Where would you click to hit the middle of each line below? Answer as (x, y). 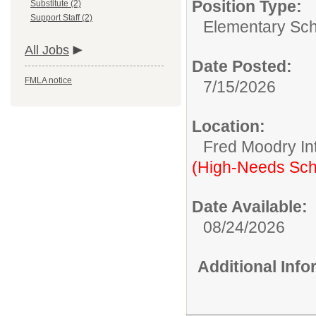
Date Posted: (242, 66)
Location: (229, 126)
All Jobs (47, 50)
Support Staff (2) (61, 18)
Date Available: (250, 207)
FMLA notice (48, 80)
